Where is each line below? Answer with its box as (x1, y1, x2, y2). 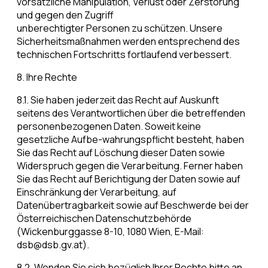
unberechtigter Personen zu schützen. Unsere (17, 22, 223, 35)
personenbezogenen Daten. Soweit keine (17, 120, 201, 133)
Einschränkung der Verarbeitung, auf (17, 185, 176, 199)
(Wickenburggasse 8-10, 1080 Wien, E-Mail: (17, 225, 204, 239)
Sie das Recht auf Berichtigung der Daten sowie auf (17, 172, 240, 186)
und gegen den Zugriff (17, 8, 114, 22)
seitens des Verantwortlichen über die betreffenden (17, 106, 245, 120)
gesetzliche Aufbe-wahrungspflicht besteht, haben (17, 133, 244, 147)
